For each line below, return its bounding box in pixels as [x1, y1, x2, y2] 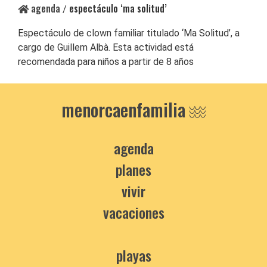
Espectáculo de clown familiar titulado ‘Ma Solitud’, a [18, 27, 240, 39]
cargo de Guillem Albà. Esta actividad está [18, 41, 194, 53]
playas [116, 244, 151, 266]
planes [116, 158, 151, 180]
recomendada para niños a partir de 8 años [18, 55, 194, 67]
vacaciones [103, 201, 164, 223]
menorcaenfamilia [61, 95, 190, 123]
